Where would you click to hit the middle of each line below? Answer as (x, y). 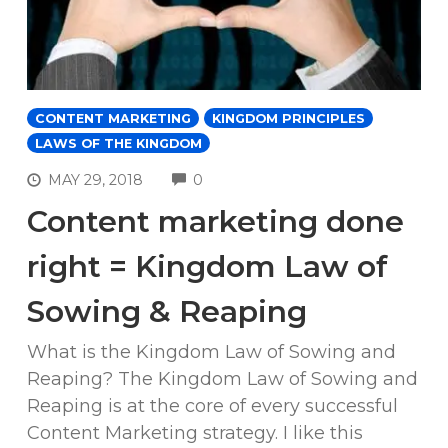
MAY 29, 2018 (96, 180)
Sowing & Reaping (167, 312)
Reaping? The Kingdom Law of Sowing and (222, 379)
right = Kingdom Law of (207, 267)
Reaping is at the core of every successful (212, 406)
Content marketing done (215, 222)
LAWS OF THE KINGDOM (118, 143)
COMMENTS (247, 177)
